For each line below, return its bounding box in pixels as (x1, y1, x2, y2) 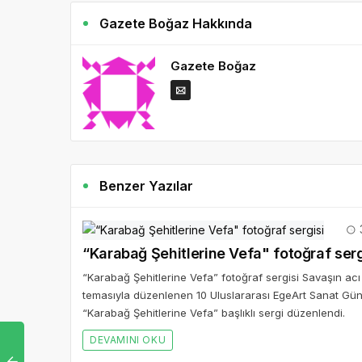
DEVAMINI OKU (90, 334, 166, 346)
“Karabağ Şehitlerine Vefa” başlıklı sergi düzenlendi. (82, 306, 345, 319)
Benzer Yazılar (99, 178, 194, 194)
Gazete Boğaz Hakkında (99, 15, 253, 32)
